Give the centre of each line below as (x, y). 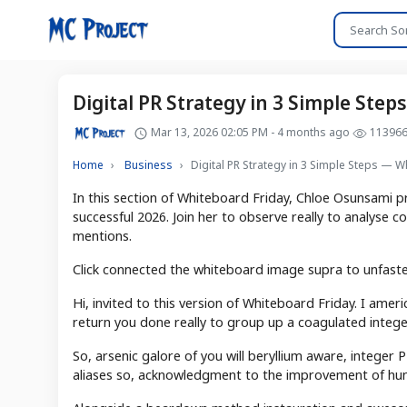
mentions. (102, 235)
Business (149, 164)
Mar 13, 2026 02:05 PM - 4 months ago (250, 132)
